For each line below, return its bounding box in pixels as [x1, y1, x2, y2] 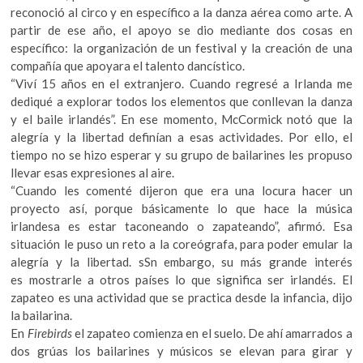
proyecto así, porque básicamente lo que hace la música [11, 200, 352, 216]
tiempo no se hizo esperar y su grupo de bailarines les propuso [11, 147, 352, 162]
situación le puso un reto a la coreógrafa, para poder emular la [11, 236, 352, 251]
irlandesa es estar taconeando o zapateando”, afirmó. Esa [11, 218, 352, 233]
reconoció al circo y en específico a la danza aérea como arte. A [11, 4, 352, 19]
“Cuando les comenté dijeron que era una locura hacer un [11, 182, 352, 198]
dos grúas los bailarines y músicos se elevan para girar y [11, 343, 352, 358]
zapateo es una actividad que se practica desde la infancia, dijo [11, 289, 352, 305]
